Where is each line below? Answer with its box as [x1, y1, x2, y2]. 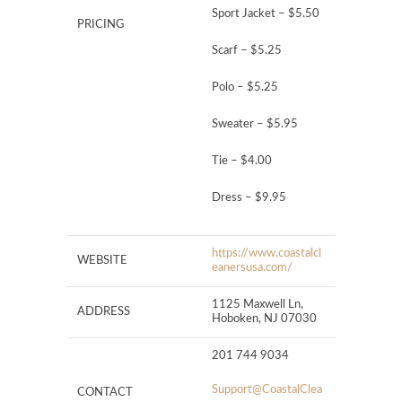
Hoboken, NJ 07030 [212, 313, 317, 326]
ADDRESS [77, 306, 130, 319]
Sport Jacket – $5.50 [212, 8, 319, 21]
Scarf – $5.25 [212, 45, 282, 57]
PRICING [77, 19, 125, 31]
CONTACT [77, 387, 133, 399]
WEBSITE [77, 255, 127, 267]
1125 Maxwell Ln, [212, 299, 303, 311]
